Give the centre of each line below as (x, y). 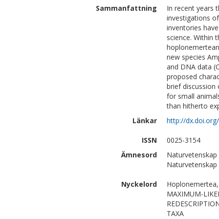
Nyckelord (139, 184)
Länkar (145, 120)
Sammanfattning (126, 8)
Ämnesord (139, 155)
